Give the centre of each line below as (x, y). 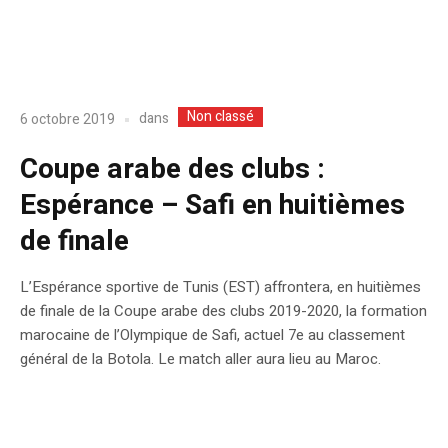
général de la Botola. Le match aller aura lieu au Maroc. (200, 359)
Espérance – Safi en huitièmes (212, 206)
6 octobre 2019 (67, 119)
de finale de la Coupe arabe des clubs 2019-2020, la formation (223, 311)
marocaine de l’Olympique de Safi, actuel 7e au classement (212, 335)
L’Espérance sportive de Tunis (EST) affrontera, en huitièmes (220, 287)
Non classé (220, 117)
